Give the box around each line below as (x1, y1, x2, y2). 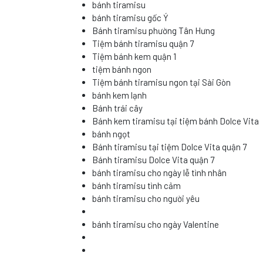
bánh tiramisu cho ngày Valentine (92, 219, 219, 230)
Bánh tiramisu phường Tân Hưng (92, 25, 215, 36)
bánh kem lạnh (92, 90, 147, 100)
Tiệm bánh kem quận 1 (92, 51, 176, 62)
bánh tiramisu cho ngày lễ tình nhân (92, 167, 227, 178)
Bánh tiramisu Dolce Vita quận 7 (92, 154, 214, 165)
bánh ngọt (92, 129, 130, 139)
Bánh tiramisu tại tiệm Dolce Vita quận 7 (92, 141, 247, 152)
